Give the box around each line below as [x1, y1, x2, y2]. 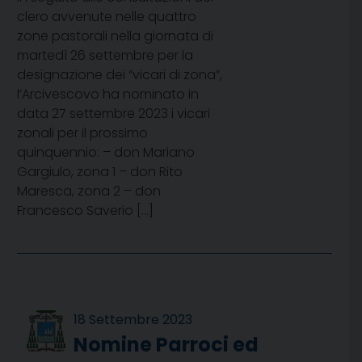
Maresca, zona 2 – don [17, 182, 161, 201]
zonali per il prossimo [17, 124, 148, 143]
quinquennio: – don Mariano [17, 143, 195, 162]
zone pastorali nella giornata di [17, 27, 213, 46]
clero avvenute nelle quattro [17, 7, 196, 27]
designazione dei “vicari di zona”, [17, 65, 222, 85]
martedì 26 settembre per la [17, 46, 193, 65]
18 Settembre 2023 [74, 310, 193, 330]
